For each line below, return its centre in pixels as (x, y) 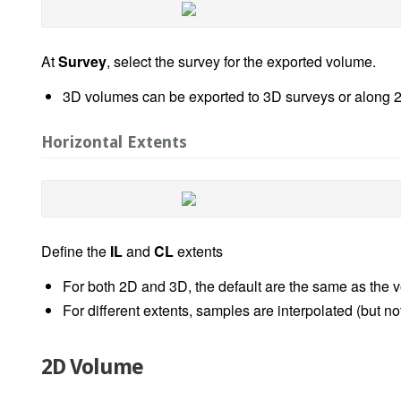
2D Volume (92, 367)
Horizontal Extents (114, 141)
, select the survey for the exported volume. (241, 61)
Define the (76, 251)
